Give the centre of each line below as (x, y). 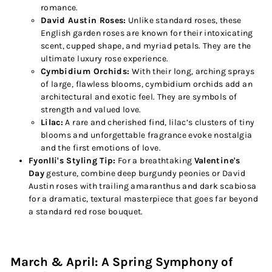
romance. (59, 8)
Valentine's (217, 161)
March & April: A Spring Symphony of (122, 262)
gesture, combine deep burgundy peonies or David (146, 173)
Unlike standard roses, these (185, 20)
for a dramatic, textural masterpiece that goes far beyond (143, 199)
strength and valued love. (91, 110)
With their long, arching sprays (193, 71)
